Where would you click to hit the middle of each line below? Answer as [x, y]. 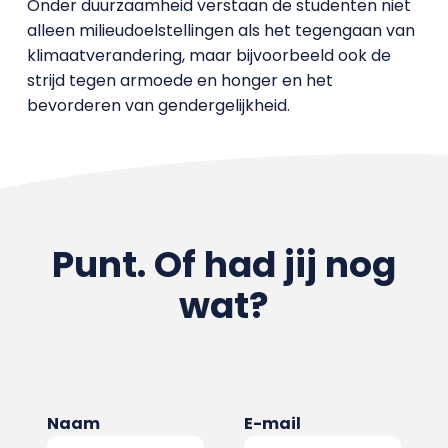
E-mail [272, 423]
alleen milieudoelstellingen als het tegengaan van [220, 30]
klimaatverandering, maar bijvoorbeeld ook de [208, 55]
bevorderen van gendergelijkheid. [158, 105]
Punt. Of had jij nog [223, 264]
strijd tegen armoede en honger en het [179, 80]
